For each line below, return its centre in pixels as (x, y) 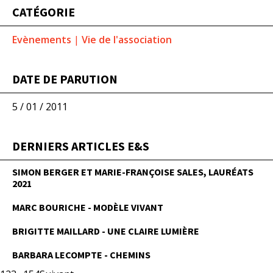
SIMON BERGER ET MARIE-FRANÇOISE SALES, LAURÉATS (133, 172)
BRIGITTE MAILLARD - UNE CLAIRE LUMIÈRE (106, 231)
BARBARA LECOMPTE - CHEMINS (81, 255)
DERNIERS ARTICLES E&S (81, 146)
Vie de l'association (127, 40)
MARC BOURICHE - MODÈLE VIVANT (88, 207)
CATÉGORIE (44, 12)
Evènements (42, 40)
